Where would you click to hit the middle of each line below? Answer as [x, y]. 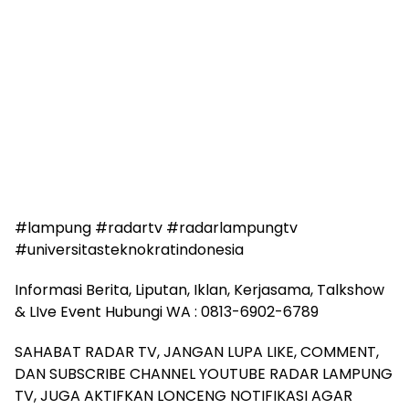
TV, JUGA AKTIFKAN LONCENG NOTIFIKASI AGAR [184, 396]
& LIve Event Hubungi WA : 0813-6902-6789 [167, 312]
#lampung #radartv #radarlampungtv [156, 228]
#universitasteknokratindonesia [129, 250]
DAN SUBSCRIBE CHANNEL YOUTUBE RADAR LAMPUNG [204, 374]
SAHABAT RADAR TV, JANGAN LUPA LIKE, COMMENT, [197, 352]
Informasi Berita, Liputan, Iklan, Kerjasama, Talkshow [199, 290]
